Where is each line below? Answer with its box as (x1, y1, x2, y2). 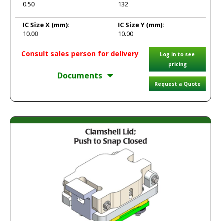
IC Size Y (118, 20, 146, 29)
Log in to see (160, 51, 195, 58)
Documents (57, 70, 102, 81)
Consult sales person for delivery (21, 49, 139, 58)
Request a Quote (154, 80, 201, 87)
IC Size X (23, 20, 51, 29)
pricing (168, 61, 187, 68)
